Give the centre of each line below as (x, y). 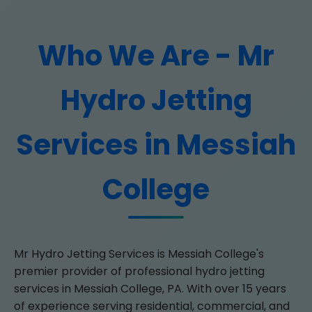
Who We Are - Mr (156, 56)
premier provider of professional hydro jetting (139, 271)
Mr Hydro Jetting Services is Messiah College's (139, 254)
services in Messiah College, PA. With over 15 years (150, 289)
